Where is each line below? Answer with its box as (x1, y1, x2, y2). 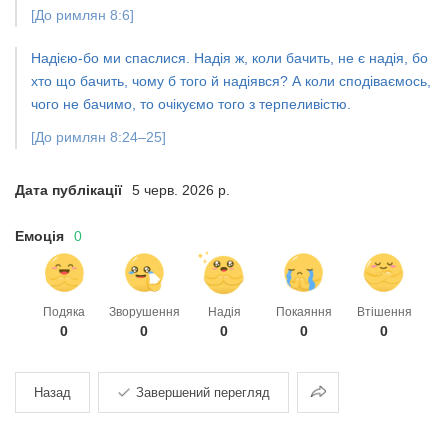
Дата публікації (15, 182, 122, 198)
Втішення (356, 305, 412, 319)
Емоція (15, 228, 64, 244)
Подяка (43, 305, 85, 319)
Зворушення (109, 305, 180, 319)
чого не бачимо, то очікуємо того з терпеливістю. (31, 96, 351, 112)
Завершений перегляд (136, 385, 270, 400)
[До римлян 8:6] (31, 7, 134, 23)
